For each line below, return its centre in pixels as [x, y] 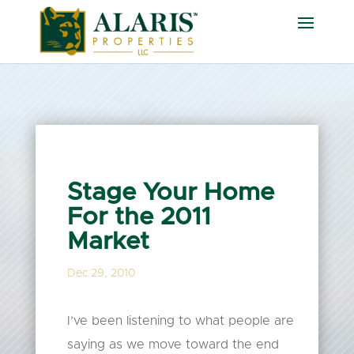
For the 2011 [139, 217]
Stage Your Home [170, 192]
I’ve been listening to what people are [180, 321]
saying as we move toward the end [173, 345]
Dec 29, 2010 [101, 273]
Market [108, 241]
